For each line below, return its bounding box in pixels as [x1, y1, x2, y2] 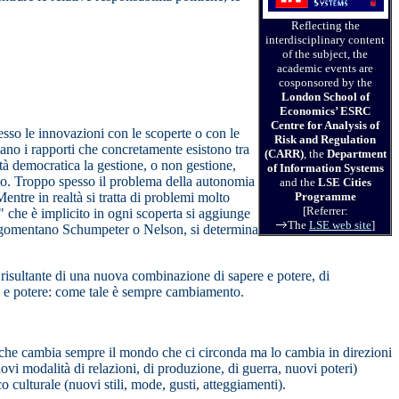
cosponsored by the [278, 76, 372, 90]
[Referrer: [302, 204, 348, 218]
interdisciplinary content [265, 33, 385, 47]
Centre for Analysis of [271, 118, 379, 133]
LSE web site [309, 218, 371, 232]
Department [326, 147, 387, 161]
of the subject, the [282, 47, 368, 61]
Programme [294, 190, 356, 204]
